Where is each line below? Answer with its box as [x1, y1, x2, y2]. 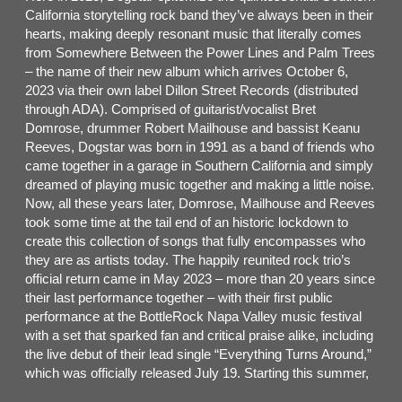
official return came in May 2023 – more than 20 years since [25, 270, 375, 286]
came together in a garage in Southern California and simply [25, 157, 373, 173]
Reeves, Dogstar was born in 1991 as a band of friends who [25, 138, 374, 154]
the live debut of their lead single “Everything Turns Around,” [25, 345, 371, 362]
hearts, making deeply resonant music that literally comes [25, 25, 362, 41]
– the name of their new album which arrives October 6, [25, 63, 348, 79]
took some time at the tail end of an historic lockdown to [25, 214, 348, 230]
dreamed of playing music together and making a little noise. [25, 176, 374, 192]
